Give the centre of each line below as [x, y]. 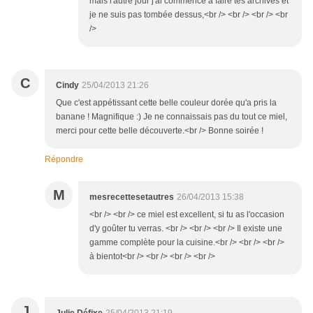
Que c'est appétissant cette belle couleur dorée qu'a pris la [166, 103]
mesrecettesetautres [132, 197]
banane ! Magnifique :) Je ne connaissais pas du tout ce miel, [172, 117]
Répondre [64, 160]
